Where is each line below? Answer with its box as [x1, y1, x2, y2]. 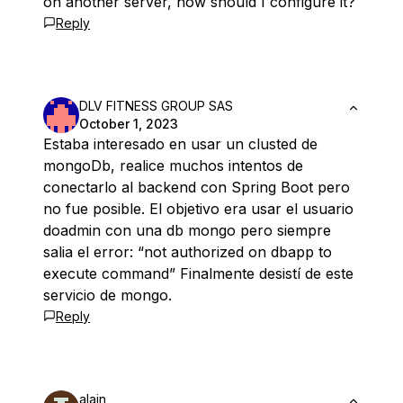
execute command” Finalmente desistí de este [43, 264, 354, 282]
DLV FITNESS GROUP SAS [79, 98, 233, 113]
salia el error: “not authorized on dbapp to [43, 243, 332, 261]
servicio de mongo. [43, 286, 172, 304]
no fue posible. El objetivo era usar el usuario [43, 200, 354, 218]
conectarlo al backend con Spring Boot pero [43, 178, 350, 196]
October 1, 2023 [79, 116, 178, 131]
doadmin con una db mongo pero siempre [43, 221, 331, 239]
